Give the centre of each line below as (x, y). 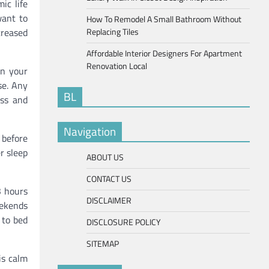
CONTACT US (109, 179)
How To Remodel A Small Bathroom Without (164, 19)
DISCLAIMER (109, 200)
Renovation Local (117, 66)
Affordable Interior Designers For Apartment (164, 53)
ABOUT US (105, 157)
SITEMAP (103, 243)
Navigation (90, 131)
